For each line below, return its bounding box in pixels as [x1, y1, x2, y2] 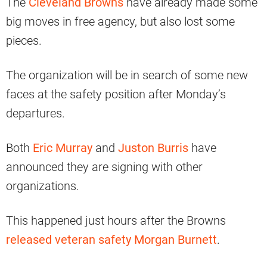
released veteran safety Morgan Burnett [6, 232, 217, 247]
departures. [6, 106, 65, 121]
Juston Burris [118, 141, 188, 156]
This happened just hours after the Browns [6, 213, 226, 228]
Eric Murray [33, 141, 92, 156]
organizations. [6, 179, 79, 194]
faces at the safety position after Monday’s [6, 87, 226, 102]
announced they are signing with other [6, 160, 203, 175]
